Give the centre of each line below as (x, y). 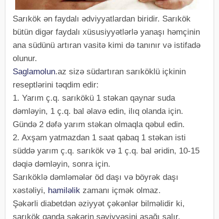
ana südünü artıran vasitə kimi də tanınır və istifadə (107, 45)
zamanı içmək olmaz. (120, 190)
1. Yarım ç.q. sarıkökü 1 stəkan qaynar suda (94, 98)
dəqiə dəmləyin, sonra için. (65, 164)
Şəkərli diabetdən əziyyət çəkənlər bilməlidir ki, (99, 204)
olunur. (25, 58)
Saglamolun (34, 72)
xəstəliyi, (30, 190)
